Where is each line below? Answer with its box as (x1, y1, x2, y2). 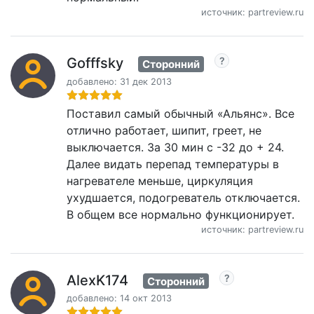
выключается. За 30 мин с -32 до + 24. (67, 139, 284, 154)
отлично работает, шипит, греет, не (67, 123, 261, 137)
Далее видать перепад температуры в (67, 156, 279, 171)
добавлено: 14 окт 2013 (67, 293, 172, 304)
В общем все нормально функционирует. (67, 207, 294, 221)
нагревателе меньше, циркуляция (67, 173, 253, 188)
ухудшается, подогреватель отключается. (67, 190, 300, 205)
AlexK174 (67, 271, 128, 289)
